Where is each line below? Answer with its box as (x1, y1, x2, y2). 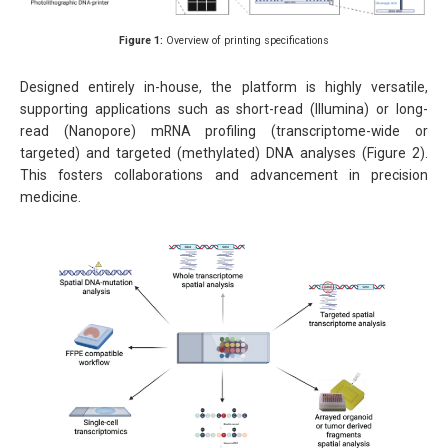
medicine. (20, 188, 81, 205)
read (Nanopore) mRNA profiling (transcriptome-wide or (20, 122, 428, 139)
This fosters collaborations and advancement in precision (20, 166, 428, 183)
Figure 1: (119, 34, 163, 48)
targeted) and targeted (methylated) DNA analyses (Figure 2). (20, 144, 428, 161)
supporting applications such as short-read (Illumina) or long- (20, 100, 428, 117)
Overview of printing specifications (163, 34, 329, 48)
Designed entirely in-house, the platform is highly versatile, (20, 78, 428, 95)
